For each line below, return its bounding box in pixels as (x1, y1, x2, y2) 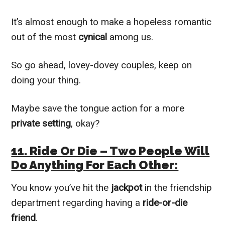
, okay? (71, 117, 100, 129)
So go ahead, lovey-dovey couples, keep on (11, 59, 192, 71)
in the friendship (145, 181, 212, 193)
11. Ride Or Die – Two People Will (11, 143, 210, 158)
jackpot (111, 181, 145, 193)
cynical (78, 31, 110, 43)
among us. (109, 31, 154, 43)
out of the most (11, 31, 79, 43)
